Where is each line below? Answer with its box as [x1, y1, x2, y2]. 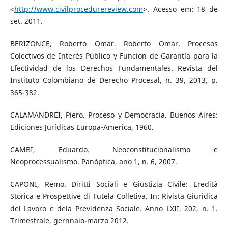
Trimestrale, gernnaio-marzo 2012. [10, 216, 129, 226]
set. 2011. [10, 16, 43, 26]
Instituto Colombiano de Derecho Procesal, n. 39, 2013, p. [10, 75, 218, 85]
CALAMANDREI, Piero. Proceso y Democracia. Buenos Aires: [10, 110, 218, 120]
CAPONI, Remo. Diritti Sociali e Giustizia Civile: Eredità [10, 179, 218, 189]
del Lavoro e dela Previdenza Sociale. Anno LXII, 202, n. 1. [10, 204, 218, 214]
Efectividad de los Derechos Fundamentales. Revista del [10, 63, 218, 73]
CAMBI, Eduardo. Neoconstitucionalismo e [10, 145, 218, 155]
